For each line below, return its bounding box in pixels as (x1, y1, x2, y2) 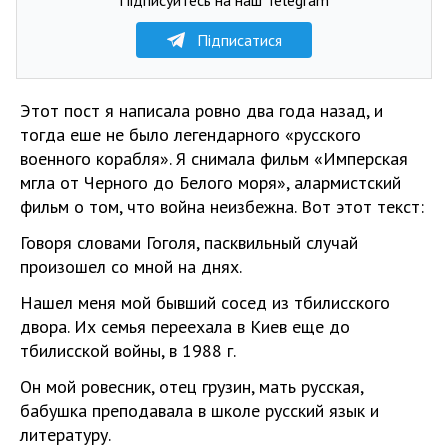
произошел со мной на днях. (20, 254, 242, 278)
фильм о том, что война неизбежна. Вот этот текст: (20, 194, 424, 218)
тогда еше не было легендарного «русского (20, 122, 361, 146)
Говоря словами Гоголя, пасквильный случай (20, 230, 358, 254)
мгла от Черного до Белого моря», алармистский (20, 170, 401, 194)
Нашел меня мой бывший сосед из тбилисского (20, 290, 390, 314)
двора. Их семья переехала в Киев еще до (20, 314, 350, 338)
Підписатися (196, 29, 282, 50)
